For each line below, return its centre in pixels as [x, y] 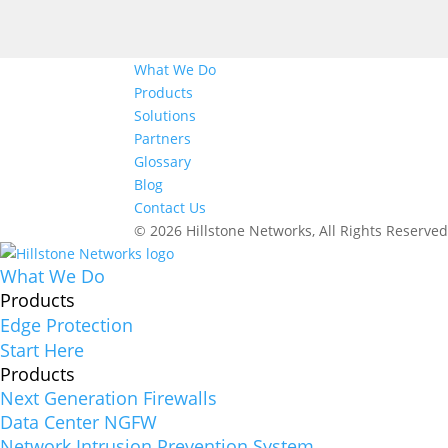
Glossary [163, 162]
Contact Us [170, 208]
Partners [163, 139]
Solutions [165, 116]
